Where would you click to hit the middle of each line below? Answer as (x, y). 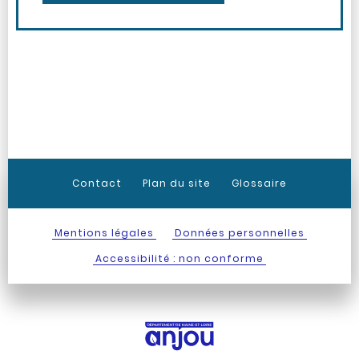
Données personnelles (240, 233)
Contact (97, 183)
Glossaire (259, 183)
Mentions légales (104, 233)
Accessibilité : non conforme (179, 258)
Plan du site (177, 183)
